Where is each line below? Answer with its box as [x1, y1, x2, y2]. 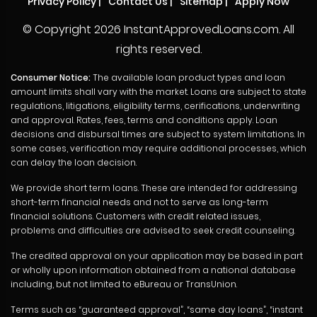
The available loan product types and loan [91, 71, 285, 84]
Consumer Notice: [11, 71, 91, 84]
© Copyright [23, 21, 94, 38]
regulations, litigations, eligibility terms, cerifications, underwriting [11, 100, 300, 113]
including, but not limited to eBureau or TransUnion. [11, 278, 237, 291]
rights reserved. [115, 41, 202, 58]
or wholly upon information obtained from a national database [11, 264, 296, 277]
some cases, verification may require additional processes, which [11, 142, 306, 155]
